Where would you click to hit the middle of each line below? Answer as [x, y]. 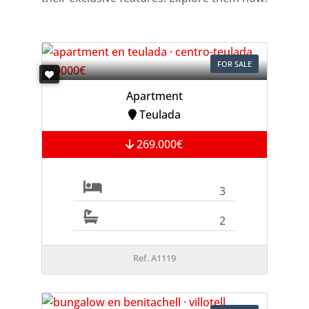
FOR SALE [235, 63]
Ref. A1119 [154, 258]
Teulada [158, 114]
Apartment [154, 96]
